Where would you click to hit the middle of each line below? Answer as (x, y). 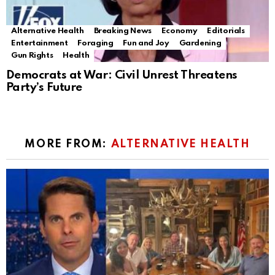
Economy (179, 31)
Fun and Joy (146, 44)
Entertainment (40, 44)
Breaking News (122, 31)
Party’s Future (44, 88)
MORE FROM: (68, 145)
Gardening (200, 44)
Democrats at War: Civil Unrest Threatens (122, 76)
